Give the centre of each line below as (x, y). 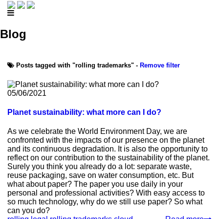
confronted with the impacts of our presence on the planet (106, 140)
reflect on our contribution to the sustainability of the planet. (109, 158)
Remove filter (160, 65)
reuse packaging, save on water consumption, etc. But (100, 175)
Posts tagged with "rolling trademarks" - (77, 65)
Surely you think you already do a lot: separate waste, (99, 167)
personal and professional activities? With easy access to (106, 193)
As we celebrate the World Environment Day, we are (97, 131)
